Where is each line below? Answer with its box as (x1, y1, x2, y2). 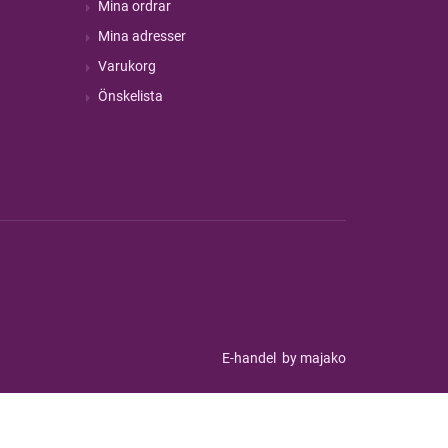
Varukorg (97, 58, 156, 74)
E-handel (222, 350, 279, 366)
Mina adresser (97, 28, 186, 44)
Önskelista (97, 88, 163, 104)
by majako (279, 350, 346, 366)
